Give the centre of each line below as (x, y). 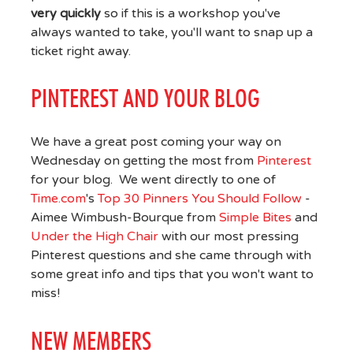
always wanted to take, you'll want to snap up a (171, 32)
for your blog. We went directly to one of (153, 180)
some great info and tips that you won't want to (172, 275)
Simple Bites (255, 218)
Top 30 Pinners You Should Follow (199, 199)
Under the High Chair (94, 237)
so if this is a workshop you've (190, 13)
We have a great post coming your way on (156, 142)
